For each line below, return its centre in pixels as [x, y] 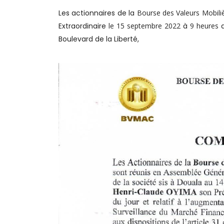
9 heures [204, 26]
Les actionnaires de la [98, 13]
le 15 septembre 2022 [145, 26]
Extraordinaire [83, 26]
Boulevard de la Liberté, [99, 39]
